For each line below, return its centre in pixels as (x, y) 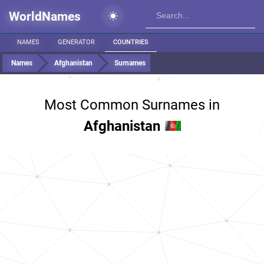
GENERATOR (76, 42)
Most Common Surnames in (132, 105)
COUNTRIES (131, 42)
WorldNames (45, 16)
